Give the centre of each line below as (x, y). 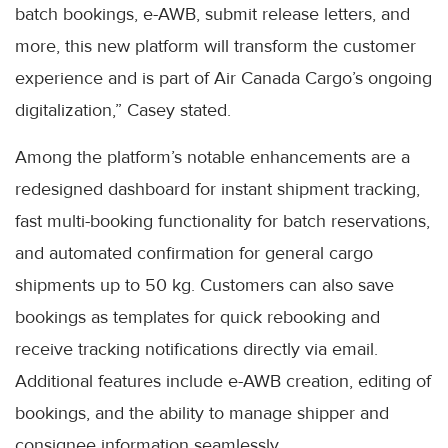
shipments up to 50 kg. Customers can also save (204, 284)
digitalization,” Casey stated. (123, 109)
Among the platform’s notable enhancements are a (212, 156)
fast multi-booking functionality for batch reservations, (222, 220)
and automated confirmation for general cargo (194, 252)
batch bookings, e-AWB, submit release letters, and (212, 13)
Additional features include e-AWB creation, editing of (223, 380)
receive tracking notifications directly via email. (196, 348)
